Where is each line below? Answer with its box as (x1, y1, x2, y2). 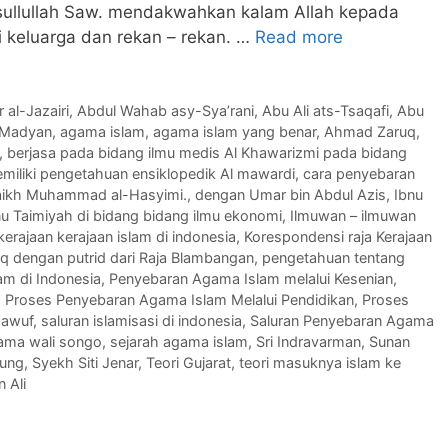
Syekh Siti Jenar (32, 354, 138, 372)
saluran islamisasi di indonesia (41, 312, 242, 330)
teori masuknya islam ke (239, 354, 401, 372)
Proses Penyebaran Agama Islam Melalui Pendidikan (5, 291, 354, 309)
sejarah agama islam (110, 333, 248, 351)
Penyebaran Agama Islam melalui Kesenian (109, 270, 393, 288)
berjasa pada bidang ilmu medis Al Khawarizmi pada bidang (7, 144, 407, 162)
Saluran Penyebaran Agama (250, 312, 434, 330)
